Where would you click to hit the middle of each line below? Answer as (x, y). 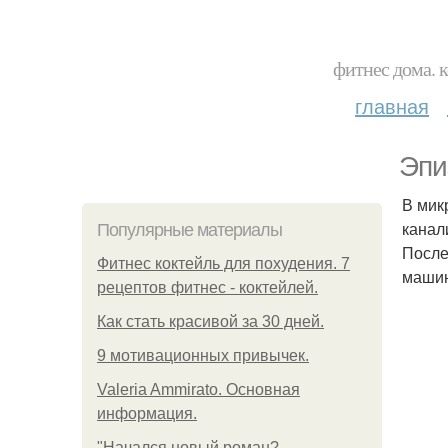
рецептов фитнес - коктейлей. (207, 287)
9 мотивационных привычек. (203, 355)
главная (392, 105)
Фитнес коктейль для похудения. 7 (223, 263)
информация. (147, 413)
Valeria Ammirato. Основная (198, 389)
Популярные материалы (189, 230)
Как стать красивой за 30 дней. (210, 321)
